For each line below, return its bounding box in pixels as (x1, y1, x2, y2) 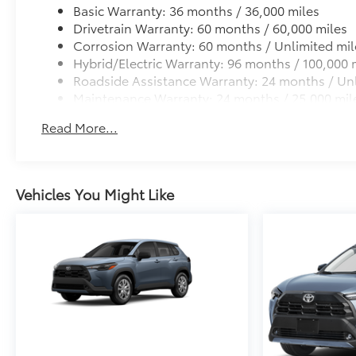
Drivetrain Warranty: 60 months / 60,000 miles (73, 17, 348, 37)
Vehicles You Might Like (16, 183, 174, 204)
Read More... (41, 117, 118, 136)
